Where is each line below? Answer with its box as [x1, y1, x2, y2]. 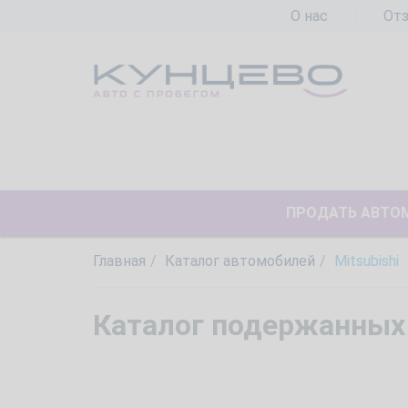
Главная [93, 252, 146, 270]
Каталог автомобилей [165, 252, 315, 270]
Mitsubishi [334, 252, 399, 270]
